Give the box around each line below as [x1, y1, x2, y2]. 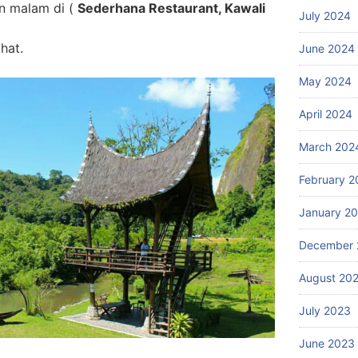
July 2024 [299, 9, 351, 22]
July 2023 [299, 304, 351, 317]
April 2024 [299, 107, 352, 121]
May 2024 [299, 74, 352, 88]
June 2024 [299, 42, 355, 55]
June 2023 [299, 336, 355, 350]
